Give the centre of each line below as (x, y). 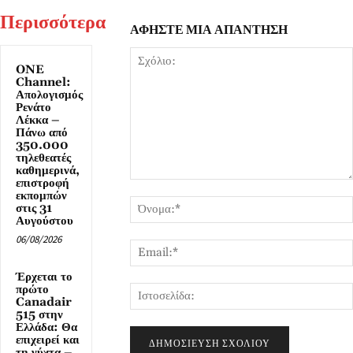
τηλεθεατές (43, 158)
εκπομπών (41, 195)
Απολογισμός (49, 95)
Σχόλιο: (146, 186)
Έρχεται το (44, 277)
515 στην (39, 314)
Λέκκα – (38, 120)
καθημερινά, (48, 170)
